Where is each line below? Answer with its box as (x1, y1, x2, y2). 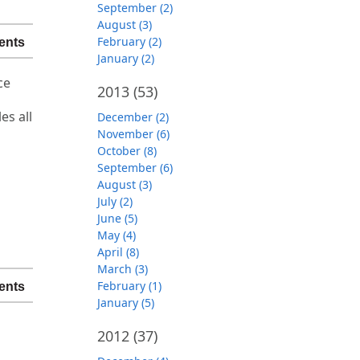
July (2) (97, 194, 133, 209)
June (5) (97, 211, 137, 226)
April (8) (97, 244, 139, 260)
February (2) (97, 34, 162, 49)
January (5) (97, 295, 154, 310)
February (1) (97, 278, 162, 293)
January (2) (97, 51, 154, 66)
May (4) (97, 227, 136, 243)
